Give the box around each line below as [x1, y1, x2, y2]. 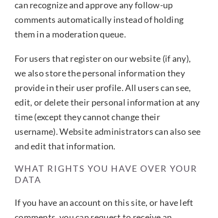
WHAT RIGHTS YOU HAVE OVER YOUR [14, 163, 198, 174]
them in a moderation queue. [14, 28, 127, 39]
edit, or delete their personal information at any [14, 96, 200, 108]
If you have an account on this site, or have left [14, 197, 194, 208]
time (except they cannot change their [14, 111, 161, 122]
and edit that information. [14, 140, 116, 151]
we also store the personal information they [14, 67, 185, 78]
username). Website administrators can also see [14, 126, 201, 137]
